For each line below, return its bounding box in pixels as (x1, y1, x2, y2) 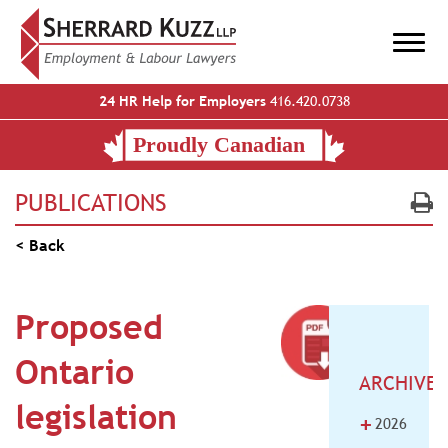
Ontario (15, 352, 134, 392)
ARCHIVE (358, 372, 437, 394)
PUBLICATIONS (15, 188, 167, 216)
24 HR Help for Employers (98, 93, 266, 109)
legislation (15, 397, 177, 437)
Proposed (15, 307, 163, 347)
